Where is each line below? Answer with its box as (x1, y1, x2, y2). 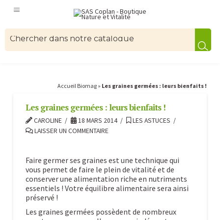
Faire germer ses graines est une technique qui (25, 155, 179, 165)
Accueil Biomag (57, 82, 97, 89)
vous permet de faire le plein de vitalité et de (25, 165, 174, 174)
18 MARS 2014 (76, 116, 117, 125)
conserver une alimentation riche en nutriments (25, 174, 187, 184)
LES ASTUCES (131, 116, 170, 125)
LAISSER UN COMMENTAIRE (32, 127, 109, 135)
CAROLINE (32, 116, 62, 125)
